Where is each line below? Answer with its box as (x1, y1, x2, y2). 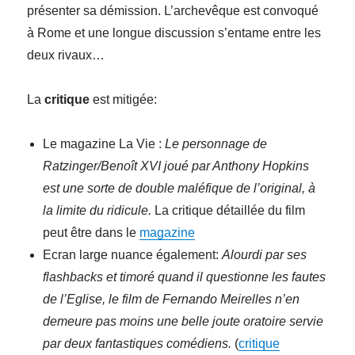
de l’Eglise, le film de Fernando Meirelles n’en (43, 292, 300, 307)
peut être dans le (43, 226, 140, 240)
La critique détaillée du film (151, 204, 306, 218)
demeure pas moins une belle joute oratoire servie (43, 315, 324, 329)
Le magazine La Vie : (43, 137, 166, 151)
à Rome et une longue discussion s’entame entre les (27, 26, 322, 40)
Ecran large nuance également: (43, 248, 223, 262)
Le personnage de (165, 137, 268, 151)
